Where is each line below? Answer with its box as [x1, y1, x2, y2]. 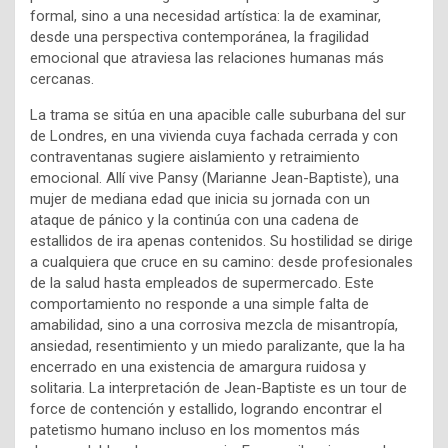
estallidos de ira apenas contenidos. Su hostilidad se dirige [30, 232, 413, 251]
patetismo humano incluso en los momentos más [30, 421, 360, 440]
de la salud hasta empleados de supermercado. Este [30, 274, 374, 293]
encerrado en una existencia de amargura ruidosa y [30, 358, 366, 377]
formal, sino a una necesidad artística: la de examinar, [30, 7, 381, 26]
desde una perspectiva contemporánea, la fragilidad [30, 28, 369, 47]
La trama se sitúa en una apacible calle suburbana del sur [30, 106, 406, 125]
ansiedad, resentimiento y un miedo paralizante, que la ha [30, 337, 405, 356]
